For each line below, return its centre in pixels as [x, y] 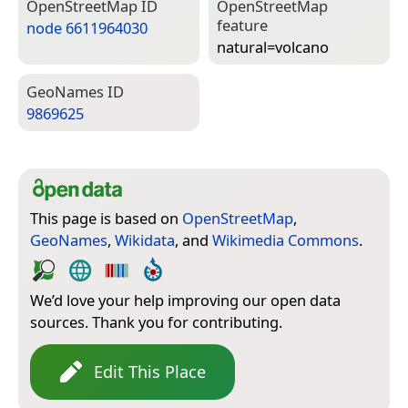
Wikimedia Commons [286, 240]
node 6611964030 [87, 28]
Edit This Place [150, 371]
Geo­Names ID [75, 91]
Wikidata [145, 240]
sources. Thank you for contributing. [156, 321]
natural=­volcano [273, 47]
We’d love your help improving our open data [185, 300]
